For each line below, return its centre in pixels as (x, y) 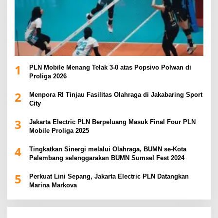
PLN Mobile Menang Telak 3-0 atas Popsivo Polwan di (110, 68)
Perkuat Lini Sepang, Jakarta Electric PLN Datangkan (109, 177)
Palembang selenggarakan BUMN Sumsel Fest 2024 (107, 158)
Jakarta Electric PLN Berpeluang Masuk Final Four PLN (112, 122)
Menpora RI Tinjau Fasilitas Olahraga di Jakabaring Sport (116, 95)
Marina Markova (53, 185)
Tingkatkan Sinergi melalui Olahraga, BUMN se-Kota (108, 149)
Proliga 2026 (48, 76)
